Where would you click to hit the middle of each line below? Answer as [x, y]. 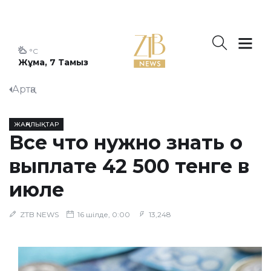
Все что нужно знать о [126, 142]
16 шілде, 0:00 [103, 214]
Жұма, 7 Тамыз [53, 62]
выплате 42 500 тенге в [129, 166]
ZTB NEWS [39, 214]
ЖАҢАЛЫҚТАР [36, 124]
